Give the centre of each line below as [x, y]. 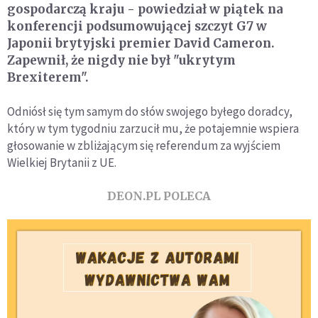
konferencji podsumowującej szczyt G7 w [137, 26]
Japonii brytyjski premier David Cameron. [141, 43]
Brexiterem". [48, 77]
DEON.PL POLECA [159, 196]
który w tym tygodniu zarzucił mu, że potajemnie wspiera [153, 128]
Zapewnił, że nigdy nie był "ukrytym [121, 60]
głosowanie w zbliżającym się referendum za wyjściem [144, 145]
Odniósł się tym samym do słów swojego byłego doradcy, [150, 111]
